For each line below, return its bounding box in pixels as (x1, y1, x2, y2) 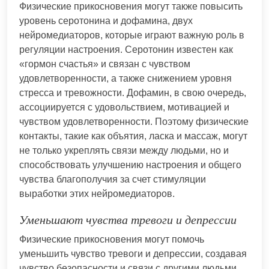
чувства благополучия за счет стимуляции (19, 174, 206, 184)
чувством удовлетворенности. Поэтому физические (19, 116, 249, 127)
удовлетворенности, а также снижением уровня (19, 73, 232, 83)
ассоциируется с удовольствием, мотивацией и (19, 101, 229, 112)
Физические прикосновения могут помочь (19, 234, 204, 244)
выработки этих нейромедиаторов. (19, 188, 175, 199)
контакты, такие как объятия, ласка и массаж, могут (19, 130, 247, 141)
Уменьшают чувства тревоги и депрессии (19, 213, 237, 226)
